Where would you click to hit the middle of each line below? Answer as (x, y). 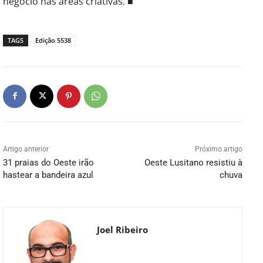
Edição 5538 (53, 40)
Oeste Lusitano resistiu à (193, 162)
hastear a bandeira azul (48, 175)
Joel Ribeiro (122, 229)
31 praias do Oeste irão (48, 162)
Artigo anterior (26, 149)
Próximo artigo (218, 149)
